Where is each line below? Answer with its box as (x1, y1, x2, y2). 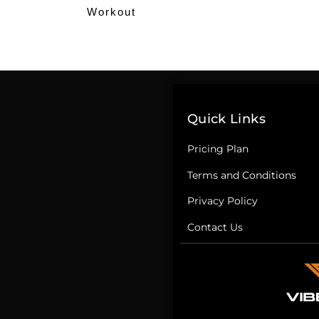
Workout (87, 6, 136, 19)
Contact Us (187, 220, 243, 234)
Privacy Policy (187, 194, 258, 208)
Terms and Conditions (187, 168, 296, 182)
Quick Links (187, 111, 266, 127)
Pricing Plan (187, 142, 249, 156)
